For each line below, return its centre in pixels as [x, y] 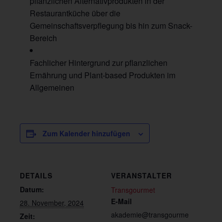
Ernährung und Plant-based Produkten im [103, 75]
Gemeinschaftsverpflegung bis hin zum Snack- [111, 26]
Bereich [43, 38]
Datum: [32, 190]
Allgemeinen [52, 88]
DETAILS [36, 176]
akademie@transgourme [150, 215]
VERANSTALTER [141, 176]
